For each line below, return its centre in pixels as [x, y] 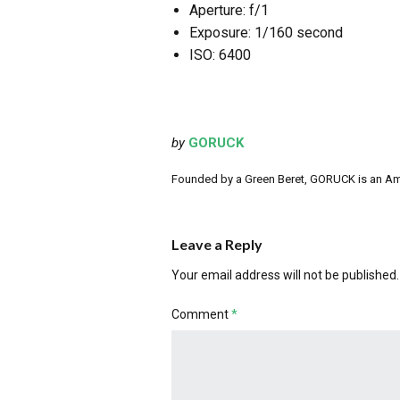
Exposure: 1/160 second [266, 33]
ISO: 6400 [220, 55]
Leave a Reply [217, 244]
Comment [201, 314]
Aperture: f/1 [229, 11]
